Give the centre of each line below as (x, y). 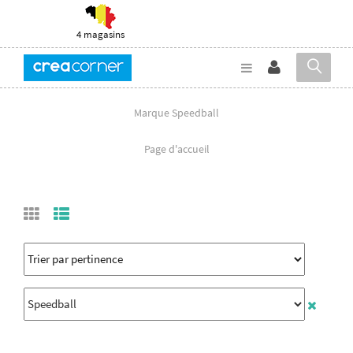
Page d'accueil (176, 149)
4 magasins (100, 34)
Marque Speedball (176, 112)
